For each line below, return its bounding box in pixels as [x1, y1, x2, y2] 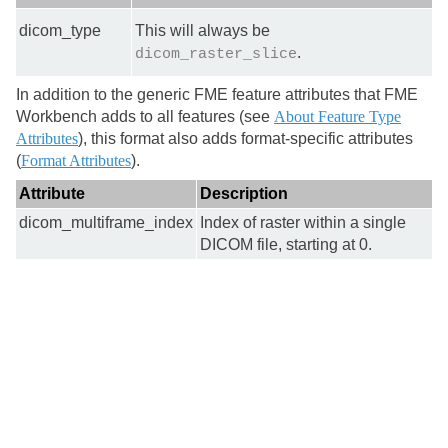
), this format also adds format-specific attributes [78, 130, 413, 147]
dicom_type [19, 22, 101, 39]
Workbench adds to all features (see [16, 108, 274, 125]
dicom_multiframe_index [19, 214, 193, 231]
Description [200, 185, 288, 202]
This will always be [135, 22, 270, 39]
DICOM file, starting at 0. [200, 236, 372, 253]
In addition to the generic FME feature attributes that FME [16, 86, 418, 103]
